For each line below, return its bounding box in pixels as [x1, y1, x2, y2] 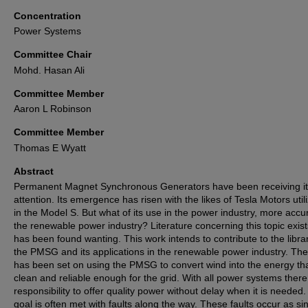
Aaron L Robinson [14, 103, 91, 115]
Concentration [14, 10, 81, 21]
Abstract [14, 165, 54, 177]
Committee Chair [14, 49, 91, 60]
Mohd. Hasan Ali [14, 64, 85, 76]
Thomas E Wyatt [14, 142, 86, 153]
